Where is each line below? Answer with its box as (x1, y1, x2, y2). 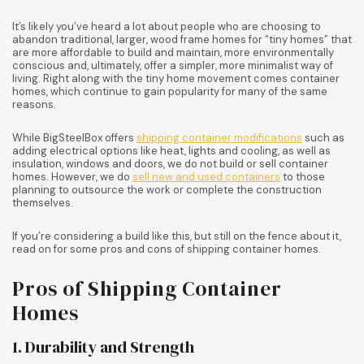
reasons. (12, 97, 56, 111)
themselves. (12, 195, 73, 210)
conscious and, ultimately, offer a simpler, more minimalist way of (12, 58, 333, 72)
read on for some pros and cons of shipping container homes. (12, 241, 321, 256)
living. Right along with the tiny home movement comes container (12, 71, 340, 85)
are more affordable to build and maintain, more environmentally (12, 45, 334, 59)
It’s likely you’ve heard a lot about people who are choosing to (12, 19, 321, 33)
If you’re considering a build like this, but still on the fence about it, (12, 228, 341, 243)
